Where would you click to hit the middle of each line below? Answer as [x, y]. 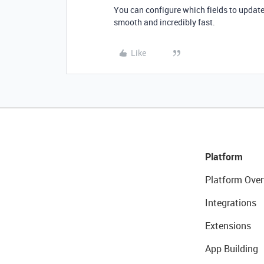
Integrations [230, 202]
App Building [231, 248]
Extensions [228, 225]
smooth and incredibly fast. [164, 22]
